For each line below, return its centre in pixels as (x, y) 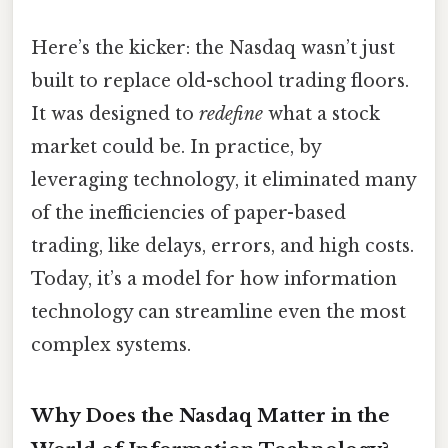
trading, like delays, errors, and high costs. (222, 245)
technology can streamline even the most (218, 311)
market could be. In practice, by (176, 146)
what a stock (321, 113)
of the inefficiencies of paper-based (188, 212)
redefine (231, 113)
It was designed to (115, 113)
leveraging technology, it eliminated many (223, 179)
